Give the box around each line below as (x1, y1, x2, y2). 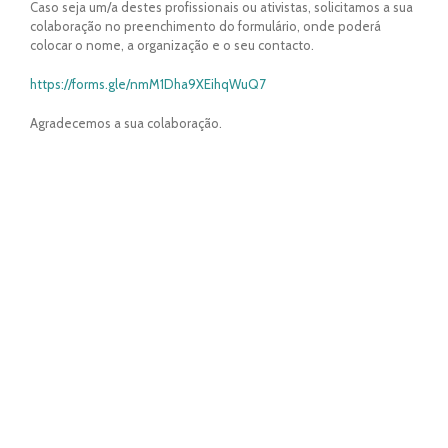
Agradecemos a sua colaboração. (30, 114, 222, 131)
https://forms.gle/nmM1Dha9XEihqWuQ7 (30, 75, 266, 92)
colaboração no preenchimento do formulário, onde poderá (30, 17, 381, 34)
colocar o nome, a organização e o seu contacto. (30, 36, 314, 53)
